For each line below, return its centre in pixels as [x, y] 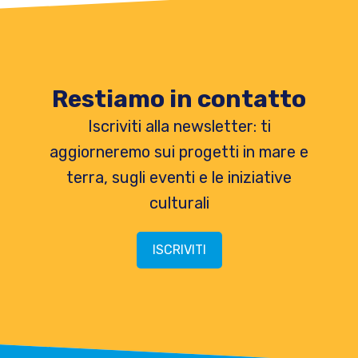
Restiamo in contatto [179, 99]
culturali [179, 203]
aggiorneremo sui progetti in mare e [179, 151]
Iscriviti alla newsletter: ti [179, 126]
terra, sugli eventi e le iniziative [179, 177]
